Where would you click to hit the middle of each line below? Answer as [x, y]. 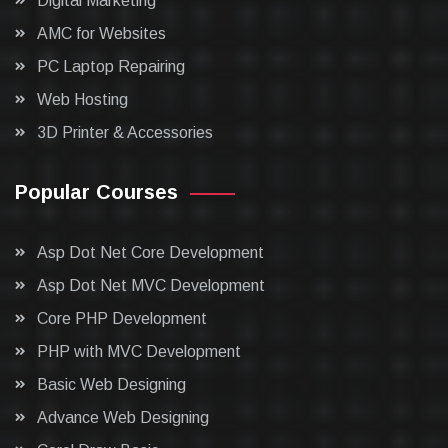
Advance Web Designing [123, 417]
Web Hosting [82, 99]
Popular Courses [96, 192]
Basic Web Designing [111, 384]
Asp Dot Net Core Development [150, 252]
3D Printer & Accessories [125, 132]
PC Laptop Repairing [111, 66]
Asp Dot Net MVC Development [151, 285]
